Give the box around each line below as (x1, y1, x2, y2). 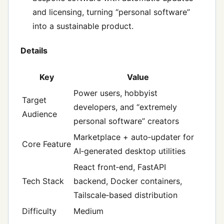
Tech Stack (22, 175, 64, 186)
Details (20, 45, 47, 56)
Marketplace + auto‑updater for (73, 131, 194, 142)
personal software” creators (73, 115, 179, 126)
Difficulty (22, 205, 56, 216)
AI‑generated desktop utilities (73, 145, 185, 156)
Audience (22, 108, 57, 119)
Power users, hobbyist (73, 87, 157, 98)
